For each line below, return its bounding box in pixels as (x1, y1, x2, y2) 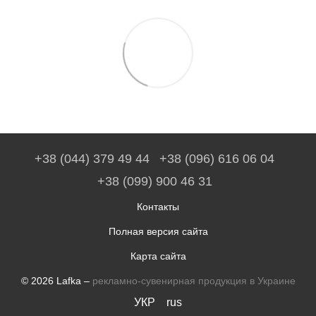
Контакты (137, 201, 179, 213)
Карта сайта (130, 250, 186, 262)
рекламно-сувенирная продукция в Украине (92, 275, 296, 287)
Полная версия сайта (108, 226, 208, 238)
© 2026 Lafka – (20, 275, 92, 287)
